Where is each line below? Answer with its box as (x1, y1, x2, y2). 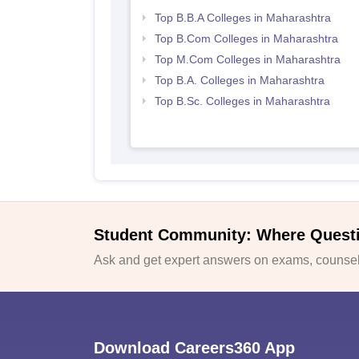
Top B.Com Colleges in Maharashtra (154, 32, 338, 45)
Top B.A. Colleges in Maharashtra (154, 74, 325, 87)
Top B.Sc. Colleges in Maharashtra (154, 95, 330, 107)
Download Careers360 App (94, 338, 295, 357)
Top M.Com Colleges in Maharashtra (154, 53, 341, 66)
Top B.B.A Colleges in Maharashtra (154, 11, 331, 24)
